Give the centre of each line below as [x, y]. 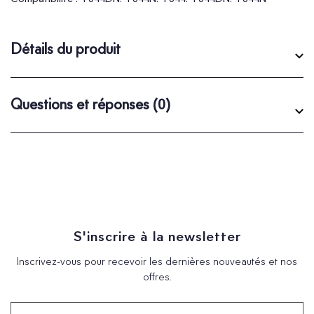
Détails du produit [66, 48]
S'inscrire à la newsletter [157, 236]
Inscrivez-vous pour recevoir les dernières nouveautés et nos [157, 261]
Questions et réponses [82, 104]
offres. [157, 277]
